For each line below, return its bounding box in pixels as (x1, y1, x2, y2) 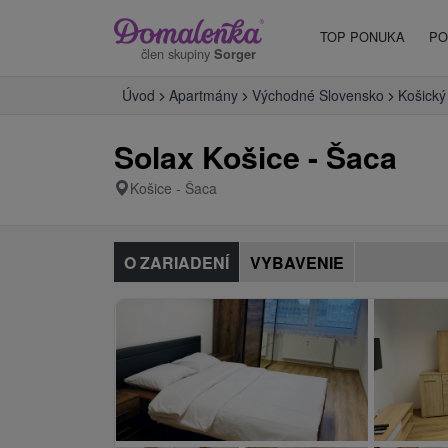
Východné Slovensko (252, 85, 384, 105)
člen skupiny (141, 43, 214, 63)
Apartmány (169, 85, 238, 105)
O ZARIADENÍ (124, 251, 229, 274)
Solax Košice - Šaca (114, 135, 397, 178)
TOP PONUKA (320, 27, 405, 46)
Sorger (214, 44, 256, 63)
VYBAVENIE (250, 251, 344, 274)
